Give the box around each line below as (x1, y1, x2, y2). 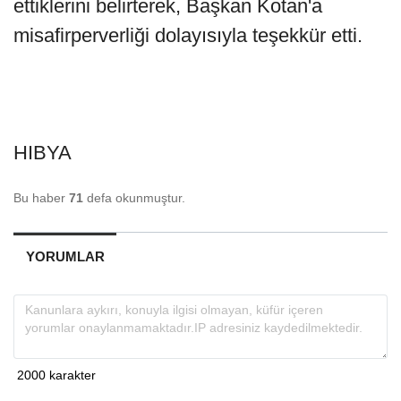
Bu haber (13, 190, 69, 205)
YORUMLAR (25, 248, 105, 264)
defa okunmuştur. (83, 190, 185, 205)
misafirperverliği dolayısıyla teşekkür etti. (13, 23, 363, 47)
